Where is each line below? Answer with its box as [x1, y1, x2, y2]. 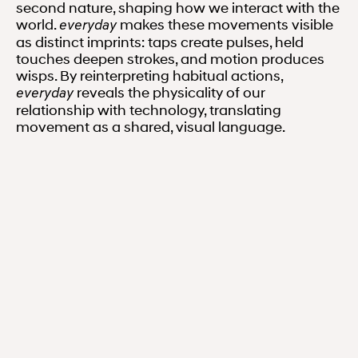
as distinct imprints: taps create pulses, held [16, 33, 304, 51]
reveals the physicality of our [74, 83, 266, 101]
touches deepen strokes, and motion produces [16, 50, 325, 68]
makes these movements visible [117, 15, 334, 34]
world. [16, 15, 60, 34]
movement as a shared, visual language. [16, 117, 286, 136]
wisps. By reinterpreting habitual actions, [16, 66, 284, 85]
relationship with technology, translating [16, 101, 282, 119]
